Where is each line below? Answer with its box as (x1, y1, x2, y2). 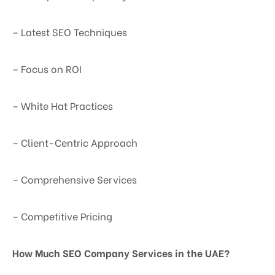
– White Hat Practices (12, 98, 113, 113)
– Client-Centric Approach (12, 135, 137, 150)
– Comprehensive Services (12, 172, 137, 187)
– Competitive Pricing (12, 209, 112, 223)
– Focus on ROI (12, 61, 82, 76)
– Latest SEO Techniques (12, 25, 127, 39)
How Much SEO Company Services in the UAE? (12, 246, 230, 260)
